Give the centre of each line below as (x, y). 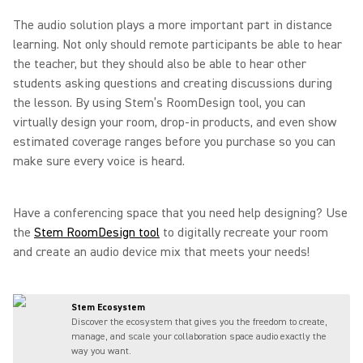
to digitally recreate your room (244, 233)
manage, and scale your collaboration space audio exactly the (199, 337)
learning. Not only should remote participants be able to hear (177, 45)
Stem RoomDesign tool (97, 233)
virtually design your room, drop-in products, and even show (175, 122)
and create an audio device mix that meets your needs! (161, 252)
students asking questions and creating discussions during (173, 83)
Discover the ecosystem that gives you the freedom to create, (199, 322)
